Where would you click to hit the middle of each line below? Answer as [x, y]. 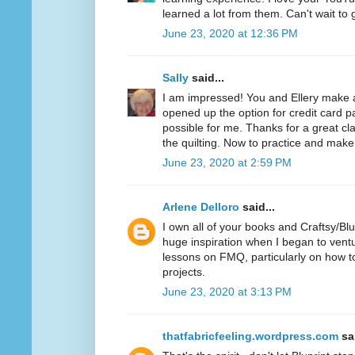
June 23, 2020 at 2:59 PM [227, 163]
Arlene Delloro [201, 207]
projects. [184, 272]
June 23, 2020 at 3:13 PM [227, 292]
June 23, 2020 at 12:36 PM [230, 34]
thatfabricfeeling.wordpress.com [250, 336]
